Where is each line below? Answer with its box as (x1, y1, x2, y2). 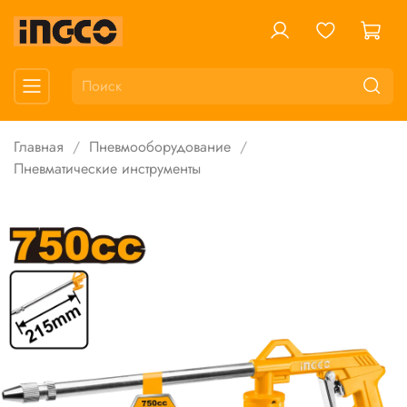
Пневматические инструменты (14, 158, 201, 180)
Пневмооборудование (89, 136, 231, 158)
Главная (14, 136, 64, 158)
